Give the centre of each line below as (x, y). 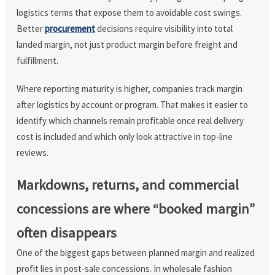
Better (31, 28)
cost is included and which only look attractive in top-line (125, 136)
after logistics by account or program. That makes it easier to (133, 104)
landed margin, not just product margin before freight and (127, 44)
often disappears (67, 232)
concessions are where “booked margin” (136, 208)
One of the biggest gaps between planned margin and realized (136, 252)
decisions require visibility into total (164, 28)
